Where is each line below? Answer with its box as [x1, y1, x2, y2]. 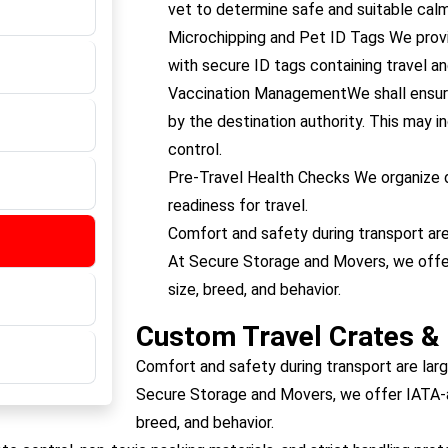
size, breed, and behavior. [168, 280, 341, 299]
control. [168, 140, 222, 159]
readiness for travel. [168, 196, 308, 215]
